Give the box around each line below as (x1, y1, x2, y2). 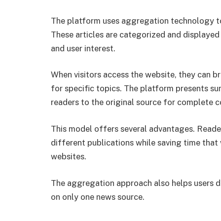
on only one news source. (51, 191, 145, 202)
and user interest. (51, 43, 115, 53)
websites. (51, 151, 86, 161)
